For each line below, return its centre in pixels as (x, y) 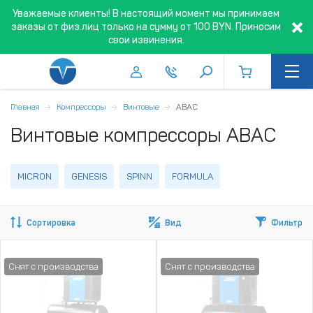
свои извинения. (146, 40)
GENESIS (89, 176)
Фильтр (287, 223)
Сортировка (51, 223)
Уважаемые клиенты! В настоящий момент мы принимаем (146, 14)
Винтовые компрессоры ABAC (143, 135)
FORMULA (192, 176)
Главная (25, 107)
